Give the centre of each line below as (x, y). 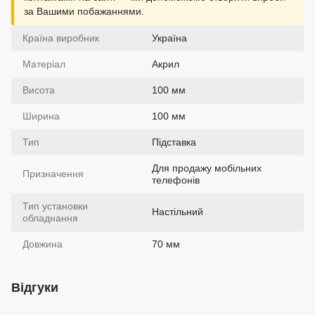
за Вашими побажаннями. (84, 12)
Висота (39, 90)
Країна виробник (61, 38)
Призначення (53, 174)
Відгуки (35, 288)
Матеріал (44, 64)
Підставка (174, 142)
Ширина (41, 116)
